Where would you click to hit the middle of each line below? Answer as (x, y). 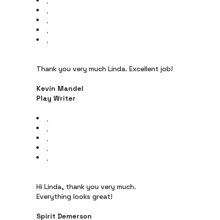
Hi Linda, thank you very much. (86, 187)
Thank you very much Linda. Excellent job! (105, 69)
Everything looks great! (74, 196)
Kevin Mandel (60, 88)
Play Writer (56, 98)
